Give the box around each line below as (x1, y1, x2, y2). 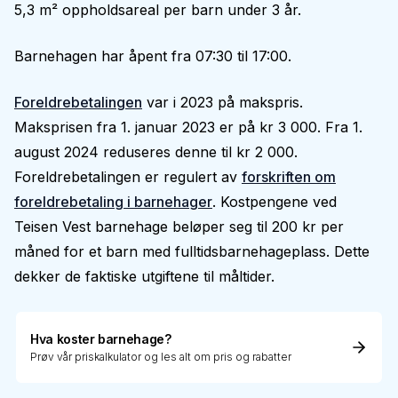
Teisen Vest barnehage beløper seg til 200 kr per (14, 218, 344, 235)
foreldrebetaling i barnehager (14, 193, 212, 211)
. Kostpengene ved (212, 193, 337, 211)
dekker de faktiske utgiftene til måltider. (14, 267, 275, 285)
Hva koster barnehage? (30, 331, 171, 346)
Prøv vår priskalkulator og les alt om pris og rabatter (30, 350, 291, 363)
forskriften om (242, 168, 336, 186)
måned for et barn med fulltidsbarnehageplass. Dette (14, 243, 370, 260)
